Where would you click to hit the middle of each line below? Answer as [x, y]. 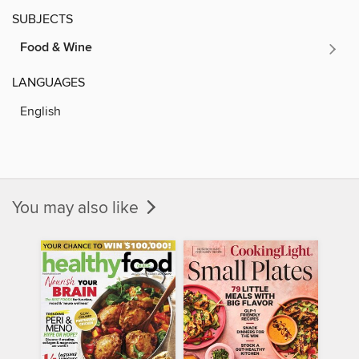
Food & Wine [56, 47]
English [40, 111]
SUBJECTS [42, 19]
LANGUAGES [48, 82]
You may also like [77, 208]
